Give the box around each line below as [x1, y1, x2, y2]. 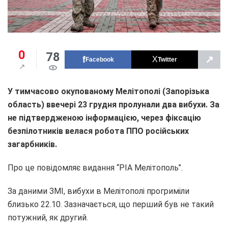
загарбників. [8, 139, 57, 150]
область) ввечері [8, 100, 76, 110]
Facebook [85, 55, 114, 63]
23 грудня [78, 100, 117, 110]
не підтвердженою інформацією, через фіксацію [8, 113, 201, 123]
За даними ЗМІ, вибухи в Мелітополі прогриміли [8, 186, 189, 196]
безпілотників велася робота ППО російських [8, 126, 189, 136]
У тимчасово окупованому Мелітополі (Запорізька [8, 87, 209, 97]
